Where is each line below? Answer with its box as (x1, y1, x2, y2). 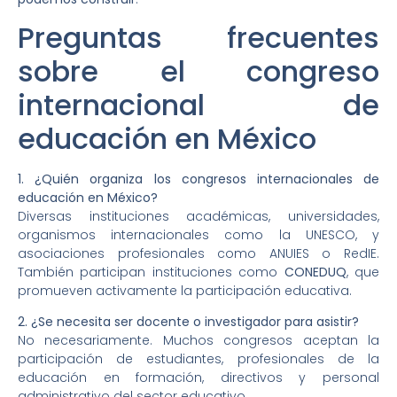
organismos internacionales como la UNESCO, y (18, 225, 379, 244)
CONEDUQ (284, 262, 346, 281)
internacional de (18, 84, 379, 125)
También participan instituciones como (18, 262, 284, 281)
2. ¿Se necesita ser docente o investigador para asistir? (18, 313, 359, 331)
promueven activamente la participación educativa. (18, 281, 352, 300)
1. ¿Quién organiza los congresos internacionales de (18, 169, 379, 188)
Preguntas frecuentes (18, 17, 379, 58)
